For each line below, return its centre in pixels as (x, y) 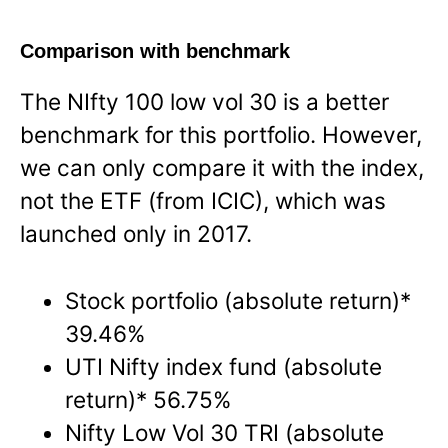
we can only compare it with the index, (222, 167)
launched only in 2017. (136, 233)
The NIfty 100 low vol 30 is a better (204, 101)
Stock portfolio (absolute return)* (238, 300)
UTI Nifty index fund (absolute (224, 366)
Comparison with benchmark (155, 50)
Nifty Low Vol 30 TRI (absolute (225, 432)
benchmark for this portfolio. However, (221, 134)
